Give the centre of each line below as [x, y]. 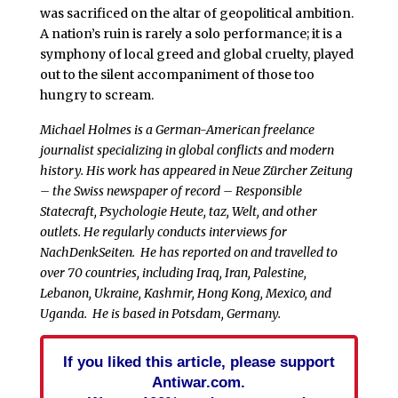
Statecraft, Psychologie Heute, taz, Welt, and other [178, 212]
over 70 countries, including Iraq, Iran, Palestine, [173, 273]
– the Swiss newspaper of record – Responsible [171, 191]
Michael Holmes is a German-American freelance [177, 130]
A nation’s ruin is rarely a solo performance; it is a [191, 33]
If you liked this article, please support [199, 362]
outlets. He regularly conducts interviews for [163, 232]
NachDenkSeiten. [90, 253]
